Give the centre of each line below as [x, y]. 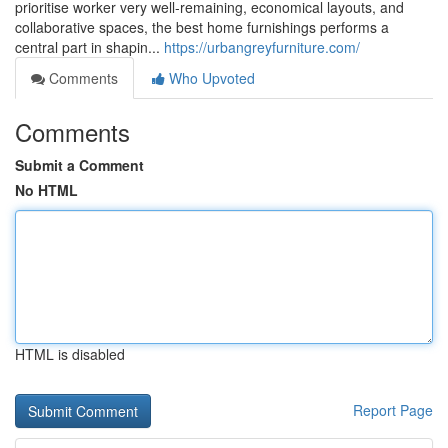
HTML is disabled [70, 354]
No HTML [46, 190]
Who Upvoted [210, 78]
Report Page [393, 410]
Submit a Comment [79, 165]
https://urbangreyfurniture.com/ [262, 47]
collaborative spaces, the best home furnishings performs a [202, 27]
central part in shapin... [89, 47]
